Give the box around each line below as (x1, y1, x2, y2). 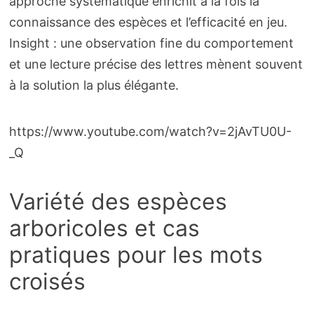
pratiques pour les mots (8, 240, 263, 268)
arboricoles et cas (8, 214, 200, 242)
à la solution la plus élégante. (8, 77, 179, 93)
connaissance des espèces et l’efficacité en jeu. (8, 14, 287, 29)
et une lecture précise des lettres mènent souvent (8, 56, 303, 71)
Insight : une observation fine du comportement (8, 35, 294, 50)
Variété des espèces (8, 187, 227, 215)
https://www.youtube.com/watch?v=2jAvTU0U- (8, 123, 292, 139)
